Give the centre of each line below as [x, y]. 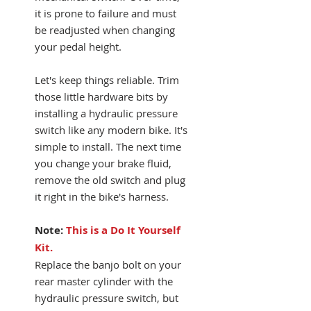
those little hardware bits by [101, 96]
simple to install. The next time [108, 146]
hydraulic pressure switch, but [107, 297]
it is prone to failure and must [106, 13]
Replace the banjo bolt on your [108, 264]
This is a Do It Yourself [123, 230]
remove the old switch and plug [110, 179]
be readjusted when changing [105, 30]
